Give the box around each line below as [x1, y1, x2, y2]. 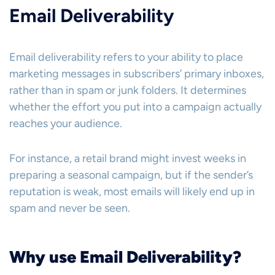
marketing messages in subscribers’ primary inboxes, [9, 67, 264, 80]
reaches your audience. [9, 117, 122, 130]
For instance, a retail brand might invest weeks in [9, 152, 246, 165]
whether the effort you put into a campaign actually [9, 100, 261, 114]
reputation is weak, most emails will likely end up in [9, 185, 255, 198]
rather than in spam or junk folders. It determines [9, 83, 246, 97]
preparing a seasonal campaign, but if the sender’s [9, 168, 253, 182]
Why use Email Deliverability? [9, 247, 241, 267]
